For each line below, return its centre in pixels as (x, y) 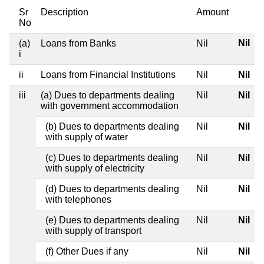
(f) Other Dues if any (87, 251)
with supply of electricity (95, 168)
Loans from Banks (78, 43)
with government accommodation (110, 105)
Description (65, 12)
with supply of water (87, 137)
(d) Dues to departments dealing (112, 189)
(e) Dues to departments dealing (112, 220)
